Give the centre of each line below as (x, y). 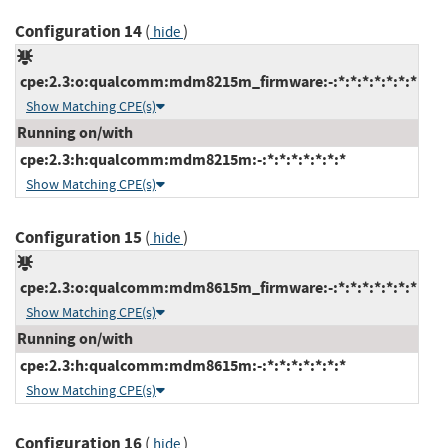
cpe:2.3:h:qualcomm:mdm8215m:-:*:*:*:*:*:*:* (181, 159)
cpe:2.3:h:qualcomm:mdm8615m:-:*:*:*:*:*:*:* (181, 365)
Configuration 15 (78, 237)
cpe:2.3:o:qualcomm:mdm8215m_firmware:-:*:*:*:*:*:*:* (217, 81)
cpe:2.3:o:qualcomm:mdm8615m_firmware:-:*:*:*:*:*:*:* (217, 287)
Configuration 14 (78, 31)
